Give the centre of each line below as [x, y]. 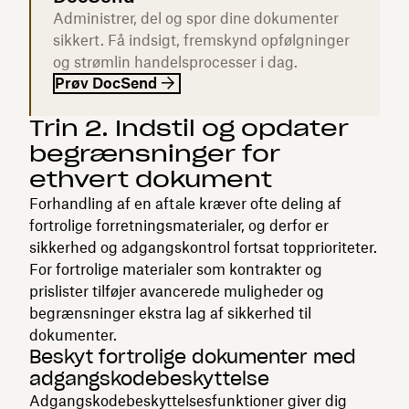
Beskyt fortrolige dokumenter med [193, 357]
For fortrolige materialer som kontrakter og [176, 269]
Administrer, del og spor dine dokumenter [196, 18]
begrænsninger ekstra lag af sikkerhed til [170, 313]
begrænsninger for [155, 153]
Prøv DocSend [106, 83]
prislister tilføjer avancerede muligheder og [177, 291]
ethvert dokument [151, 179]
